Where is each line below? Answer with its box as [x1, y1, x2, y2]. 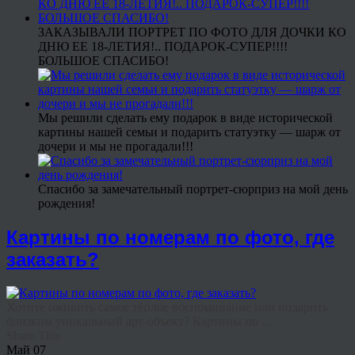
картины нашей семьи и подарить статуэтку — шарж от [38, 124, 341, 139]
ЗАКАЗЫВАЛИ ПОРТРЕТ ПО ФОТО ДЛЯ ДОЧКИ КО [38, 25, 346, 39]
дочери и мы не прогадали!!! [38, 139, 193, 153]
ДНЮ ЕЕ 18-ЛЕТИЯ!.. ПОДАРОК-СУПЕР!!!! [38, 39, 288, 53]
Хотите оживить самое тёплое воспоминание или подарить [6, 300, 328, 315]
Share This [6, 329, 60, 343]
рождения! [38, 196, 95, 210]
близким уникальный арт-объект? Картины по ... [6, 315, 271, 329]
